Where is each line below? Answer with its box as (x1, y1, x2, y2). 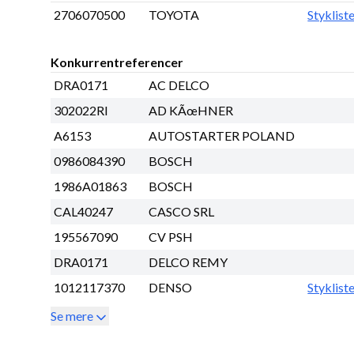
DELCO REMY (149, 254, 228, 270)
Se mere (51, 308, 93, 324)
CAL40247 (54, 204, 113, 220)
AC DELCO (149, 77, 209, 93)
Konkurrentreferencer (51, 55, 183, 70)
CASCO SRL (149, 204, 214, 220)
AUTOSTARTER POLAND (149, 128, 295, 144)
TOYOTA (149, 7, 199, 23)
